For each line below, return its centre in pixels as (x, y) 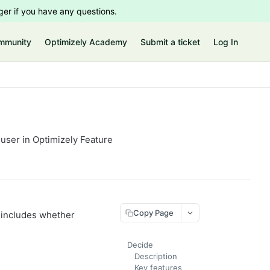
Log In (226, 42)
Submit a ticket (170, 42)
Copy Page (153, 212)
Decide (140, 245)
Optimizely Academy (86, 42)
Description (156, 256)
